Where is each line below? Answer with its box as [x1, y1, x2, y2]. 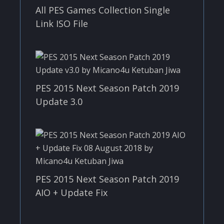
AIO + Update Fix [35, 186, 107, 198]
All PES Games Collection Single [35, 3, 170, 16]
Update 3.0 [35, 95, 82, 107]
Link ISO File [35, 17, 88, 29]
